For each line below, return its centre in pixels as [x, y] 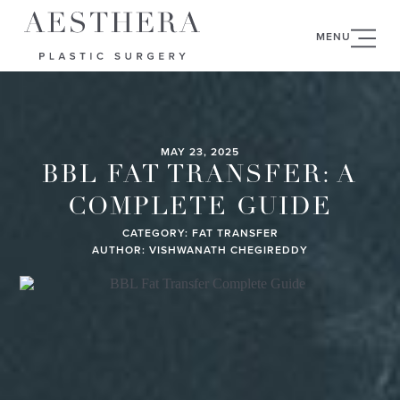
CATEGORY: [155, 233]
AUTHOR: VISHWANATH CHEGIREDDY [200, 250]
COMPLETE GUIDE [200, 208]
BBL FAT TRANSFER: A [200, 176]
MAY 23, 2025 [200, 151]
